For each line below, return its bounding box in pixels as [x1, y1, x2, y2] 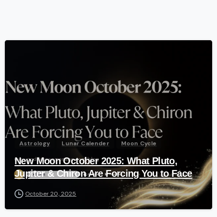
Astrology [19, 139, 50, 147]
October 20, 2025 [25, 189, 77, 198]
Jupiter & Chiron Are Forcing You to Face [15, 168, 192, 179]
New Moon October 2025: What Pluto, [15, 155, 178, 166]
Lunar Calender [62, 139, 109, 147]
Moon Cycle [121, 139, 157, 147]
